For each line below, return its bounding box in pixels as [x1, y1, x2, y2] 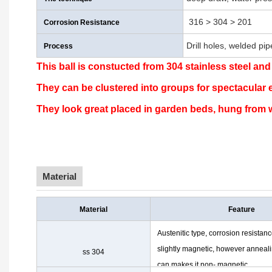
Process [44, 42, 73, 51]
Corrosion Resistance [44, 18, 120, 27]
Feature [228, 205, 255, 214]
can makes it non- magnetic [157, 260, 248, 270]
